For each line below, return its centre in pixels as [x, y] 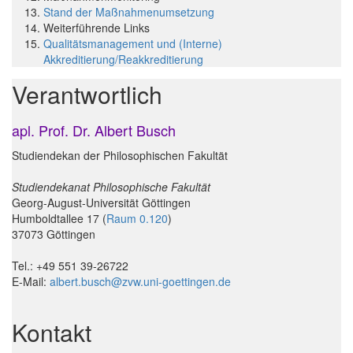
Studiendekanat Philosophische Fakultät [111, 187]
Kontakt [52, 333]
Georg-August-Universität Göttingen [101, 203]
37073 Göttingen [54, 234]
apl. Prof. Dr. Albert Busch [94, 130]
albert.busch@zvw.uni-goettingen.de [140, 282]
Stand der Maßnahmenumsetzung [129, 12]
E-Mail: [31, 282]
